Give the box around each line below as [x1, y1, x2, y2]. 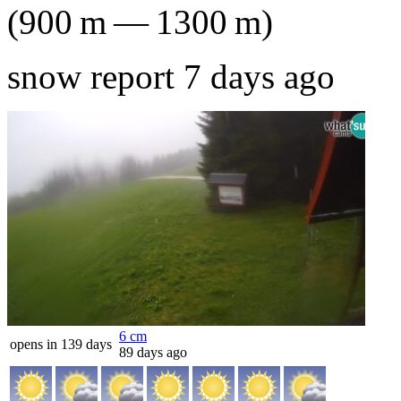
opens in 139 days [10, 337, 112, 352]
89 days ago [119, 345, 187, 360]
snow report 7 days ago [7, 57, 335, 96]
